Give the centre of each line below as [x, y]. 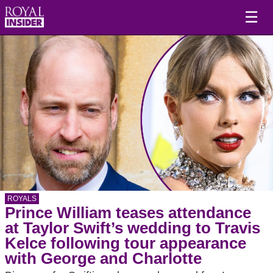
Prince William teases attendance [128, 213]
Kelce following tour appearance [126, 243]
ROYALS [22, 199]
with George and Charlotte [103, 258]
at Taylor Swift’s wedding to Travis [133, 228]
